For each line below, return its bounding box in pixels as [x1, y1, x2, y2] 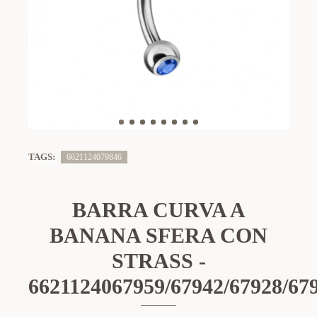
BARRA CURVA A [71, 198, 246, 221]
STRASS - [111, 249, 206, 272]
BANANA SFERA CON [50, 224, 267, 247]
